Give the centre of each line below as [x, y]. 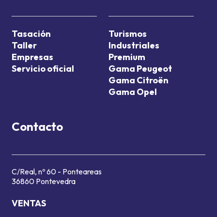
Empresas [32, 57]
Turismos [128, 34]
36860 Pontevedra [44, 181]
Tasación [31, 34]
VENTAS [29, 203]
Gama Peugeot [140, 69]
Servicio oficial [43, 69]
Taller [24, 45]
